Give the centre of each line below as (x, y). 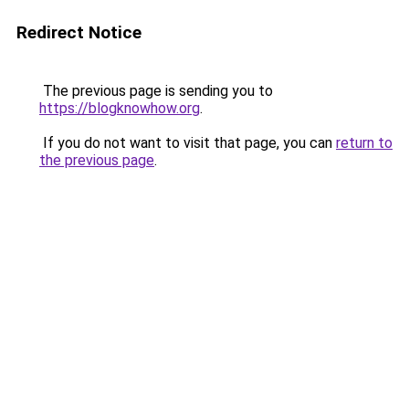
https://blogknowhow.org (120, 108)
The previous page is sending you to (156, 91)
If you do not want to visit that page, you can (188, 143)
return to (364, 143)
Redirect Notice (79, 32)
